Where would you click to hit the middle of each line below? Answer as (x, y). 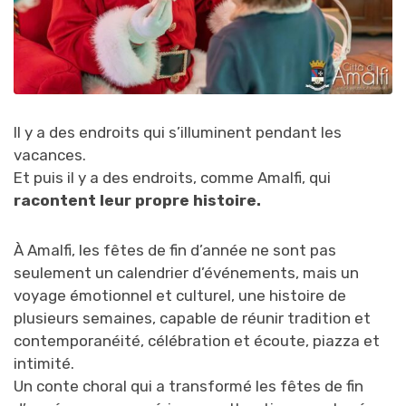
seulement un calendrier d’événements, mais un (186, 272)
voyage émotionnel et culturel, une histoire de (180, 295)
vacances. (50, 155)
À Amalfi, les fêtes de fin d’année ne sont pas (175, 250)
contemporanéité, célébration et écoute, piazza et (197, 340)
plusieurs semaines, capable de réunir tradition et (192, 318)
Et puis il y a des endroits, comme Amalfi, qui (172, 177)
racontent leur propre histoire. (137, 200)
